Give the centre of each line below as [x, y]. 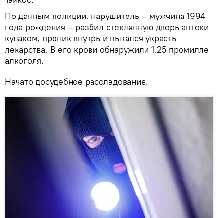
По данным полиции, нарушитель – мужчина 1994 [105, 16]
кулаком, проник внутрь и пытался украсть [91, 38]
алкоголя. [24, 60]
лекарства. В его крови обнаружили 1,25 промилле [107, 49]
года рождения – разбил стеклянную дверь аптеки [107, 27]
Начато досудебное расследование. [77, 81]
